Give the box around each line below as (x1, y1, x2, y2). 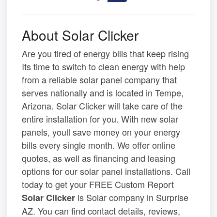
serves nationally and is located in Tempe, (22, 86, 184, 99)
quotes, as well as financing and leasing (22, 152, 175, 165)
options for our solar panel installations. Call (22, 165, 190, 178)
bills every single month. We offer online (22, 139, 175, 152)
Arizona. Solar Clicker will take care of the (22, 99, 183, 112)
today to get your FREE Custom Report (22, 178, 174, 191)
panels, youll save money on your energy (22, 125, 180, 139)
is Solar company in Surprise (75, 191, 188, 204)
